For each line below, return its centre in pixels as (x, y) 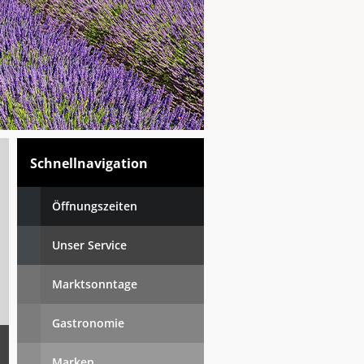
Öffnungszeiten (95, 206)
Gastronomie (88, 323)
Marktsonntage (95, 284)
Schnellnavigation (89, 163)
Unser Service (89, 245)
